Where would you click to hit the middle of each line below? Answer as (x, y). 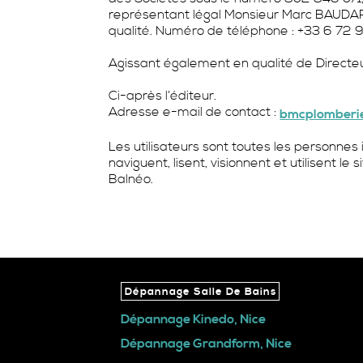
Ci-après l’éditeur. (163, 95)
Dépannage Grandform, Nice (207, 344)
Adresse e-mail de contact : (194, 111)
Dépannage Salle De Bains (200, 292)
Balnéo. (131, 179)
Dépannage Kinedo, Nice (194, 319)
